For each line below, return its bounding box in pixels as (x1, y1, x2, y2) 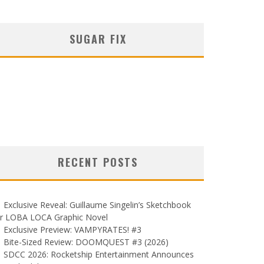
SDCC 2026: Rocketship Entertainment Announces (4, 248, 194, 260)
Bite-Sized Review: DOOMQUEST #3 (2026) (4, 236, 169, 247)
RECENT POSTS (58, 154, 138, 170)
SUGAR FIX (69, 31, 127, 47)
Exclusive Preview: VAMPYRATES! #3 (4, 223, 141, 235)
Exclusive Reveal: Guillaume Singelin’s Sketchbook (4, 199, 191, 210)
